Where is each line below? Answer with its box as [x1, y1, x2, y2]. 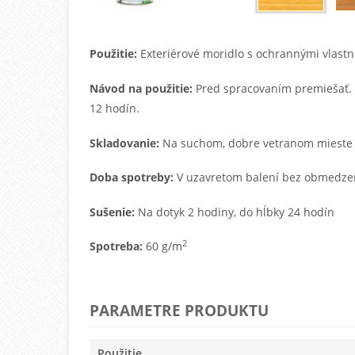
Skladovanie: [90, 135, 163, 151]
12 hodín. [90, 100, 140, 116]
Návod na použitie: [90, 80, 197, 96]
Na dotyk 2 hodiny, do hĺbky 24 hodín [135, 204, 335, 219]
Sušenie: [90, 204, 136, 219]
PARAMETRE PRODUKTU [90, 300, 269, 320]
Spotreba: [90, 239, 143, 254]
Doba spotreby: [90, 170, 177, 185]
